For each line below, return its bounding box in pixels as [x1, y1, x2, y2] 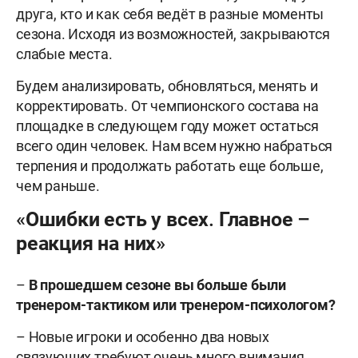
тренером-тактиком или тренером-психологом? [16, 296, 336, 314]
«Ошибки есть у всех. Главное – [16, 208, 311, 232]
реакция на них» [16, 232, 166, 256]
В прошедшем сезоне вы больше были [28, 276, 287, 294]
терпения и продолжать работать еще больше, [16, 157, 324, 175]
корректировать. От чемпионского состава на [16, 97, 319, 115]
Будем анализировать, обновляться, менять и [16, 78, 318, 95]
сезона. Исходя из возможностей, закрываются [16, 26, 330, 43]
